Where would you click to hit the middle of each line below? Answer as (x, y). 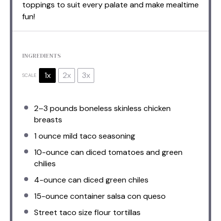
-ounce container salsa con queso (104, 196)
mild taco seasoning (98, 136)
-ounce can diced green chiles (94, 180)
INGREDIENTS (41, 55)
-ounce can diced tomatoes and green (112, 152)
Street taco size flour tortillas (87, 212)
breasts (48, 119)
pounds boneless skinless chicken (109, 108)
